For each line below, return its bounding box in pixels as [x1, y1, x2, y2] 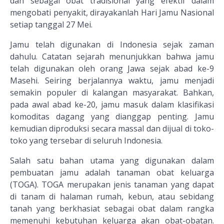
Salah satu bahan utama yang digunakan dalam [10, 155, 214, 166]
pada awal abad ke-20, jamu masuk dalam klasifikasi [10, 99, 214, 110]
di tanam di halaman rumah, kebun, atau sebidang [10, 191, 214, 202]
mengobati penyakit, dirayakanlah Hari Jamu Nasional [10, 7, 214, 18]
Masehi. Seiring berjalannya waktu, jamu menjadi [10, 75, 214, 86]
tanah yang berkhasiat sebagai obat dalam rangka [10, 203, 214, 214]
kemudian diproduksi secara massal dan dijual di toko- [10, 123, 214, 134]
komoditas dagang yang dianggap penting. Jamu [10, 111, 214, 122]
